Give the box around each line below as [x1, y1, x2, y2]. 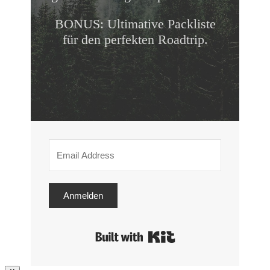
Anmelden [63, 190, 104, 201]
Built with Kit [175, 225, 228, 236]
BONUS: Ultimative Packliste [54, 16, 216, 31]
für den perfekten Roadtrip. [62, 31, 208, 47]
